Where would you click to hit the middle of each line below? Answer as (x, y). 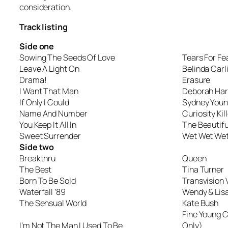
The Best (36, 169)
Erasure (196, 80)
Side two (37, 147)
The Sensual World (53, 203)
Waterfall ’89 (42, 192)
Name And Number (53, 113)
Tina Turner (203, 169)
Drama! (33, 80)
